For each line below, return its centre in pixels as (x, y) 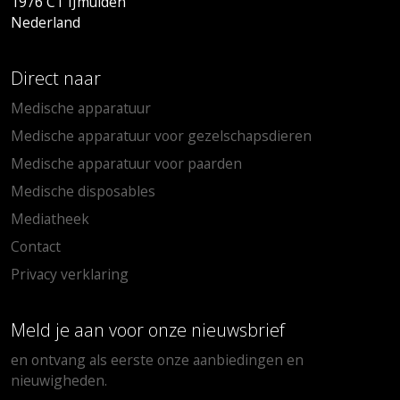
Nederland (46, 22)
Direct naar (56, 78)
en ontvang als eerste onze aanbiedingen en (157, 360)
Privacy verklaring (70, 274)
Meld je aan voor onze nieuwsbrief (148, 330)
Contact (36, 246)
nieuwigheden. (59, 380)
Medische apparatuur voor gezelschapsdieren (161, 136)
